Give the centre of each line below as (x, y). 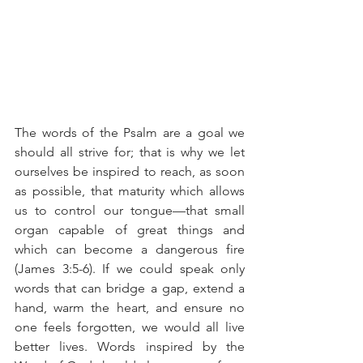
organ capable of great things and (130, 229)
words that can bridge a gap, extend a (130, 288)
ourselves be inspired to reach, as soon (130, 171)
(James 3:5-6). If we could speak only (130, 268)
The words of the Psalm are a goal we (130, 132)
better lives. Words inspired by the (130, 346)
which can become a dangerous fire (130, 249)
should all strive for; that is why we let (130, 152)
